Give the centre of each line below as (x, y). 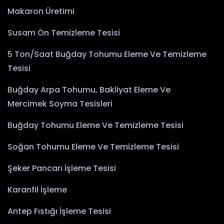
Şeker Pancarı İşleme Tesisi (62, 168)
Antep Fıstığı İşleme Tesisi (59, 211)
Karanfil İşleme (37, 190)
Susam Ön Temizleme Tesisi (64, 33)
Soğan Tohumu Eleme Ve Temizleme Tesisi (93, 147)
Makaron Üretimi (41, 11)
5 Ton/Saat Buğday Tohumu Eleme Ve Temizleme (107, 54)
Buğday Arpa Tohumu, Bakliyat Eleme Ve (89, 90)
